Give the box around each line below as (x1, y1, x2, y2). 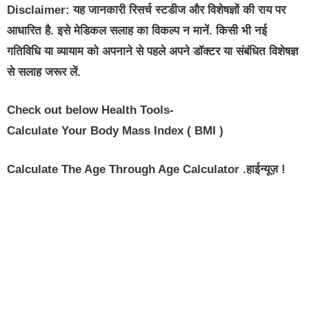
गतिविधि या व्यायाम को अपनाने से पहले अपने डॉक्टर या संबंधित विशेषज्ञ (7, 44, 298, 58)
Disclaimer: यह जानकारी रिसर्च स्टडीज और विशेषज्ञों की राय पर (7, 3, 286, 17)
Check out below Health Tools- (7, 103, 174, 117)
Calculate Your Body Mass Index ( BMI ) (7, 124, 223, 138)
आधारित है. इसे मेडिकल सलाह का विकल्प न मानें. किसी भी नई (7, 23, 267, 37)
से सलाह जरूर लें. (7, 65, 81, 79)
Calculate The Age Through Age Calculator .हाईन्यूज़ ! (7, 162, 286, 176)
